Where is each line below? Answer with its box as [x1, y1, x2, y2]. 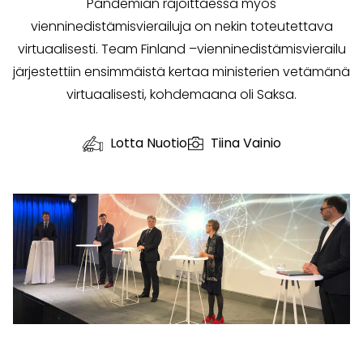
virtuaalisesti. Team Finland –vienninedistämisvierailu [17, 40, 346, 59]
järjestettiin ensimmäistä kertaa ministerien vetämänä [13, 62, 350, 82]
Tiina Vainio [211, 134, 281, 153]
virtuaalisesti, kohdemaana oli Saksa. [66, 85, 297, 105]
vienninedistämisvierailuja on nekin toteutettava [30, 17, 333, 36]
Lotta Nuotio [110, 134, 187, 153]
